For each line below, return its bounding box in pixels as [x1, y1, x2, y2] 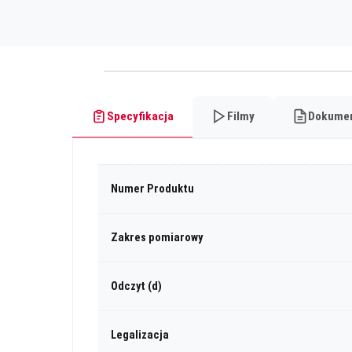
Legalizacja [111, 328, 169, 342]
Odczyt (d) [111, 279, 162, 293]
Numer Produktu [111, 181, 194, 196]
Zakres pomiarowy [111, 230, 203, 244]
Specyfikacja [107, 108, 174, 123]
